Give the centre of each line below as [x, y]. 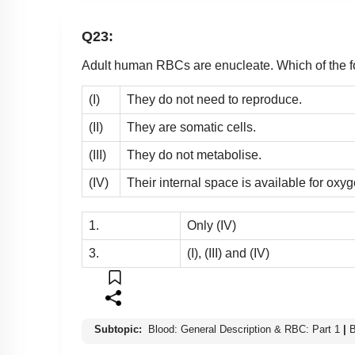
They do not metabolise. [194, 155]
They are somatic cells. [191, 128]
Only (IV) [212, 226]
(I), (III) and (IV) [228, 254]
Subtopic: [120, 330]
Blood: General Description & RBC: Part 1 [244, 330]
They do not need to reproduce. [214, 100]
